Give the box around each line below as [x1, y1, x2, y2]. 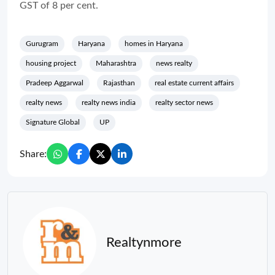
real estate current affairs [155, 79, 234, 87]
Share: [20, 149, 47, 159]
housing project [26, 60, 76, 67]
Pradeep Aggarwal [26, 79, 83, 87]
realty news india [82, 99, 136, 106]
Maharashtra [96, 60, 136, 67]
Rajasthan [103, 79, 135, 87]
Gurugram [26, 40, 58, 47]
